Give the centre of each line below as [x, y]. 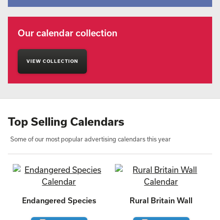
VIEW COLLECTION [52, 61]
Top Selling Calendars [66, 121]
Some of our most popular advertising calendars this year [91, 139]
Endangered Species [59, 200]
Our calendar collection [68, 33]
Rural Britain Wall [161, 200]
